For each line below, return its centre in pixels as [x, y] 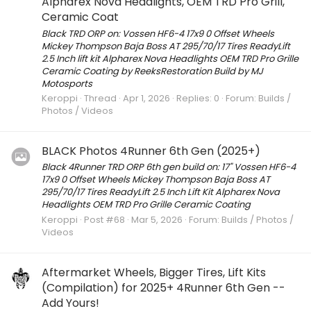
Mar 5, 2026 [157, 219]
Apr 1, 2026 [146, 98]
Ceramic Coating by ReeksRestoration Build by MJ [152, 71]
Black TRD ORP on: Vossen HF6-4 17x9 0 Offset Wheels [158, 33]
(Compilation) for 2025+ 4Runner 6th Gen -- [163, 287]
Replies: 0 [198, 98]
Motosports [67, 83]
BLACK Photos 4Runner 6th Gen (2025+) [151, 151]
